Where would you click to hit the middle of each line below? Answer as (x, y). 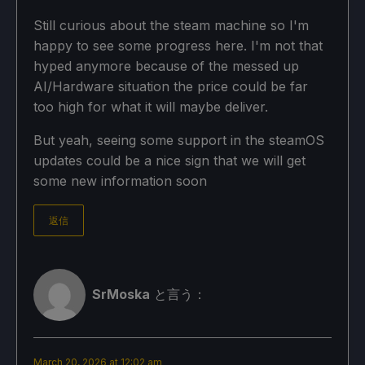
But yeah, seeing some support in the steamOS (179, 140)
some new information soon (120, 180)
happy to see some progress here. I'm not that (178, 45)
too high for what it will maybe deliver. (151, 106)
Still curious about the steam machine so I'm (171, 25)
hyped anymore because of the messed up (166, 66)
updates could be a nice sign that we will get (169, 160)
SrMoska (121, 295)
